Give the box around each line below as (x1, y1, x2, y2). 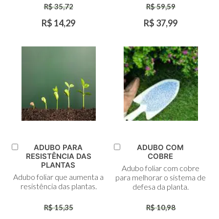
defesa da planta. (132, 182, 189, 192)
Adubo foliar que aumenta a (13, 172, 104, 182)
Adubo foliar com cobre (122, 163, 199, 173)
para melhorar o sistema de (115, 173, 206, 182)
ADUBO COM (137, 143, 184, 153)
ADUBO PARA (34, 143, 83, 153)
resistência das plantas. (20, 181, 97, 191)
